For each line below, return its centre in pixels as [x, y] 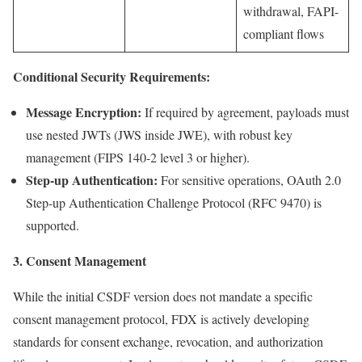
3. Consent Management [80, 260]
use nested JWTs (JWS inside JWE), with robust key [159, 134]
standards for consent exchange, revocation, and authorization [168, 341]
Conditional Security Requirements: [112, 76]
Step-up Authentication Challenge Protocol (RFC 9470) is [174, 202]
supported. [53, 225]
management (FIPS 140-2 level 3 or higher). [138, 157]
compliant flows [284, 33]
